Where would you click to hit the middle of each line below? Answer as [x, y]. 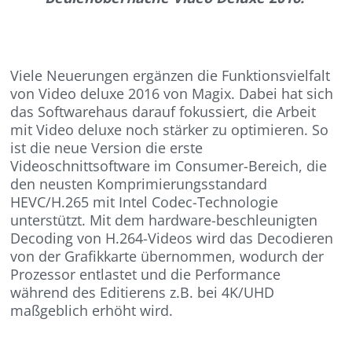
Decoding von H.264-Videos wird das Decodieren [172, 238]
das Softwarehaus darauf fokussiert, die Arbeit [163, 112]
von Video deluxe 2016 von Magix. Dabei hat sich [174, 94]
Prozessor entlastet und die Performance [146, 275]
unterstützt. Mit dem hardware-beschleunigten [164, 220]
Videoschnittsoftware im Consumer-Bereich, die [169, 166]
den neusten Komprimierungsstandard [139, 184]
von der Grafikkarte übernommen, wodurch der [167, 257]
